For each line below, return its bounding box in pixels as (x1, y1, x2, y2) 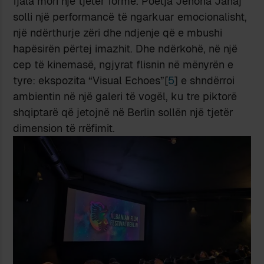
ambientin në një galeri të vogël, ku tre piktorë (13, 89, 237, 103)
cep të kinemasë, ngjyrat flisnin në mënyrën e (13, 57, 234, 71)
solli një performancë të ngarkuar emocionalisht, (13, 9, 247, 24)
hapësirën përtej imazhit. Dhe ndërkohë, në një (13, 41, 238, 55)
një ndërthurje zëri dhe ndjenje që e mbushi (13, 25, 223, 39)
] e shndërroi (174, 73, 235, 87)
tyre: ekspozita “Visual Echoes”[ (13, 73, 169, 87)
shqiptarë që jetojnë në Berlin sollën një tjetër (13, 105, 234, 119)
